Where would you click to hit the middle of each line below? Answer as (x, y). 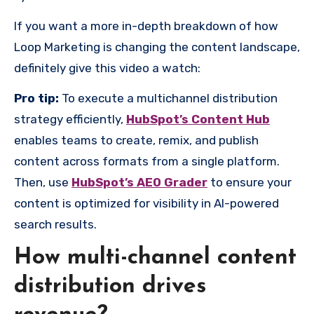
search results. (55, 225)
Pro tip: (36, 98)
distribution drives (110, 287)
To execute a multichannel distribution (168, 98)
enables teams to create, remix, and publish (136, 141)
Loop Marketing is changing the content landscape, (157, 47)
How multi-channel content (155, 258)
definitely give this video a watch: (107, 68)
